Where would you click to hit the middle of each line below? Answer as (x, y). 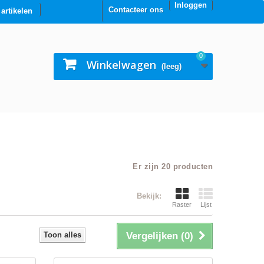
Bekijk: (149, 196)
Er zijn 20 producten (173, 166)
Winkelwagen (121, 65)
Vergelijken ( (155, 236)
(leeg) (171, 66)
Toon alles (62, 235)
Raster (182, 204)
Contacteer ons (136, 10)
